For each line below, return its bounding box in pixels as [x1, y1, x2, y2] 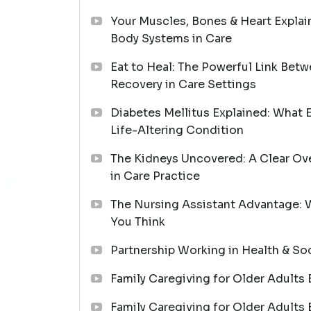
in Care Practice [110, 168, 200, 183]
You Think [110, 214, 165, 229]
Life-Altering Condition [110, 122, 244, 137]
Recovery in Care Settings [110, 76, 256, 92]
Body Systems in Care [110, 31, 232, 46]
